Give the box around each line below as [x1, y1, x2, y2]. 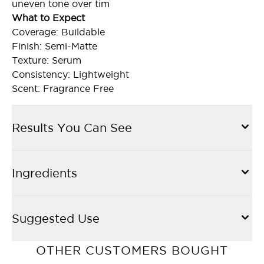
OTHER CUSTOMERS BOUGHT [36, 244, 228, 257]
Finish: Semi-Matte [12, 41, 97, 51]
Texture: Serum [12, 55, 81, 65]
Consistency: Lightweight [12, 69, 129, 80]
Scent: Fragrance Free [12, 83, 114, 94]
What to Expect [12, 12, 85, 23]
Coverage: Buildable [12, 27, 105, 37]
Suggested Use [12, 212, 100, 225]
